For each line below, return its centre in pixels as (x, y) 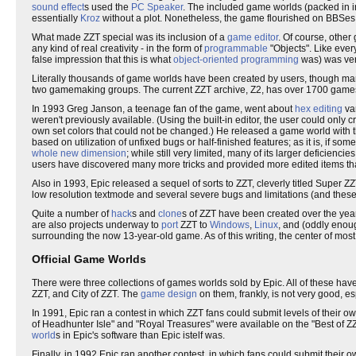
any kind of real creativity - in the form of (118, 48)
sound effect (58, 7)
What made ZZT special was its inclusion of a (130, 37)
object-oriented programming (236, 60)
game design (169, 294)
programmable (236, 48)
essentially (56, 18)
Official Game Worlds (89, 259)
